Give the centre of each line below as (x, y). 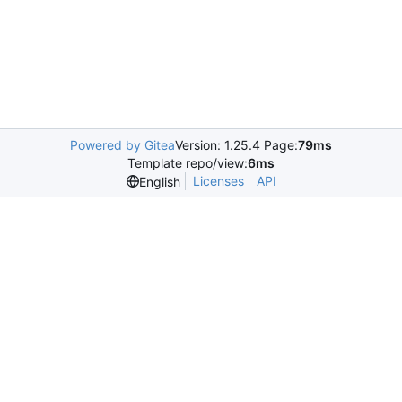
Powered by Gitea (122, 145)
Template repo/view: (188, 163)
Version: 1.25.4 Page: (236, 145)
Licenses (218, 181)
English (159, 181)
